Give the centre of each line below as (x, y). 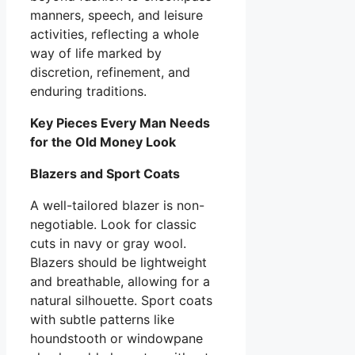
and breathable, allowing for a (120, 281)
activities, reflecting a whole (115, 34)
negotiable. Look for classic (113, 224)
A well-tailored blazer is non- (117, 205)
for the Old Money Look (103, 141)
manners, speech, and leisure (116, 15)
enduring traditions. (88, 91)
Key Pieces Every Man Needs (120, 122)
